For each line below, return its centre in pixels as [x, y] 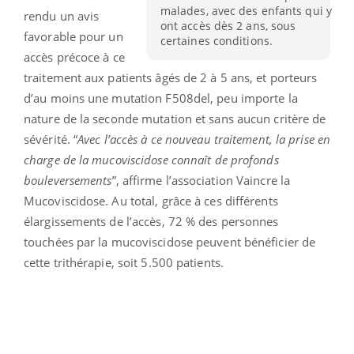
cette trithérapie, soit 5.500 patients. [124, 262]
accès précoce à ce [74, 56]
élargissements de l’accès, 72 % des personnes [151, 221]
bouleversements [68, 180]
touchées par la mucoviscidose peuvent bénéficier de [170, 241]
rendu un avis [62, 15]
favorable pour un [73, 36]
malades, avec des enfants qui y [246, 11]
